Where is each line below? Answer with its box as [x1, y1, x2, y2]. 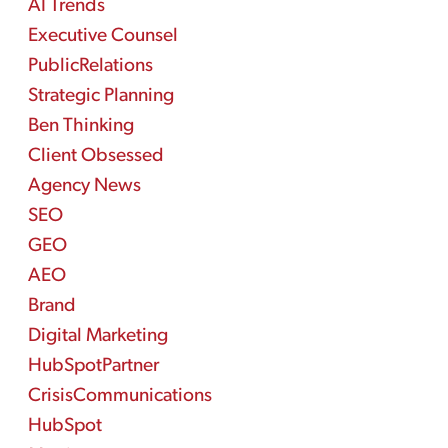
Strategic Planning [27, 87, 174, 106]
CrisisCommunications [27, 387, 212, 406]
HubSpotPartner [27, 357, 159, 376]
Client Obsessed [27, 147, 164, 166]
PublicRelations [27, 57, 153, 76]
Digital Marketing [27, 327, 168, 346]
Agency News [27, 177, 141, 196]
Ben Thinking [27, 117, 134, 136]
